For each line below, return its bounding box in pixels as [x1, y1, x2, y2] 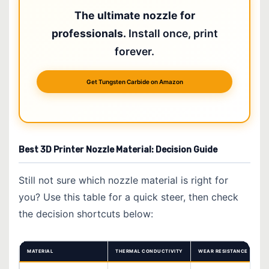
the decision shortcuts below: [19, 208, 153, 220]
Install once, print [125, 27, 218, 40]
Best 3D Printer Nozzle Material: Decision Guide [19, 145, 217, 156]
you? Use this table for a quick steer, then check [19, 191, 238, 204]
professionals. [51, 27, 126, 40]
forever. [115, 45, 154, 58]
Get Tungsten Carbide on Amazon [86, 78, 183, 86]
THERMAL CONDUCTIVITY [115, 249, 183, 255]
